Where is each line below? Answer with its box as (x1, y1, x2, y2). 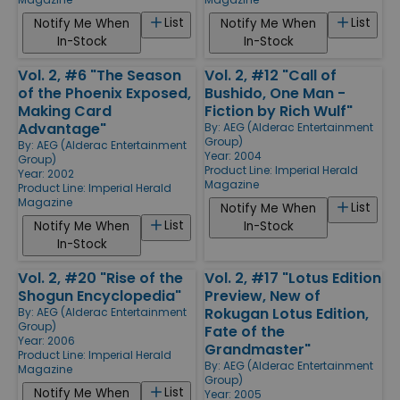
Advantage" (18, 118, 106, 139)
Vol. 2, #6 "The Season (18, 64, 181, 86)
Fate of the (204, 321, 285, 342)
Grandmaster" (204, 338, 311, 360)
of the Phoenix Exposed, (18, 82, 191, 104)
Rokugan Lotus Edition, (204, 303, 369, 324)
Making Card (18, 100, 112, 121)
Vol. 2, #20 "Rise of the (18, 267, 183, 288)
